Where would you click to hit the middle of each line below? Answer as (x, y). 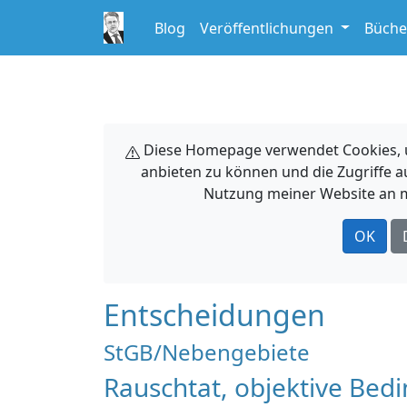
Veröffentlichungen (268, 28)
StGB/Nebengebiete (207, 352)
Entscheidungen (214, 315)
